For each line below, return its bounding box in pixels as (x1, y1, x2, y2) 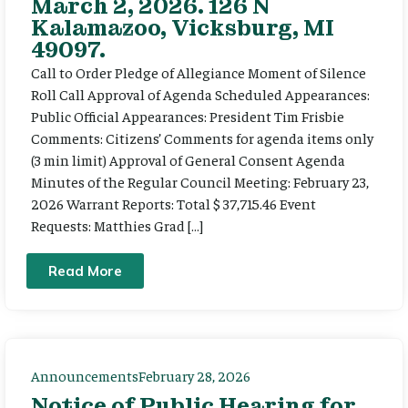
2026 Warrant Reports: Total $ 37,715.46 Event (31, 193, 316, 212)
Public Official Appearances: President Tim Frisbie (31, 106, 344, 125)
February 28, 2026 (138, 366, 250, 385)
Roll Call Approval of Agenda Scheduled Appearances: (31, 84, 370, 103)
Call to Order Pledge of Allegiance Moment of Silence (31, 62, 366, 81)
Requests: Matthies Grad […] (31, 215, 203, 234)
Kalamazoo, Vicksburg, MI (31, 13, 334, 42)
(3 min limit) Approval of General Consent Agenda (31, 149, 345, 168)
